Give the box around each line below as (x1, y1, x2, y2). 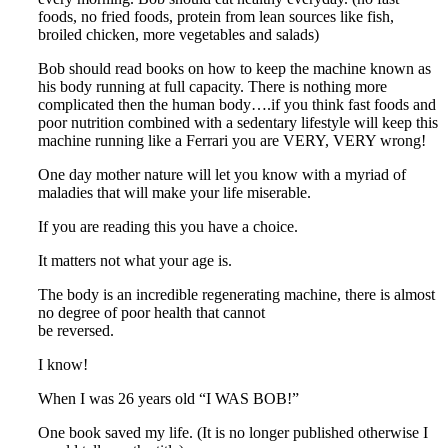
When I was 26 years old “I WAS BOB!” (38, 390, 299, 408)
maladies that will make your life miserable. (38, 184, 311, 202)
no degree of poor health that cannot (38, 304, 265, 322)
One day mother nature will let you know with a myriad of (38, 166, 406, 184)
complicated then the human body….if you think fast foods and (38, 96, 436, 114)
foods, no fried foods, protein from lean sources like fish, (38, 8, 394, 26)
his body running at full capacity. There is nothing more (38, 78, 387, 96)
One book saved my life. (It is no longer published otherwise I (38, 424, 428, 442)
